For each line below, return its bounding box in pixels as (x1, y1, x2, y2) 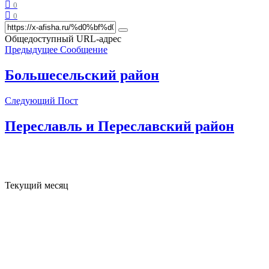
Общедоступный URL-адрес (5, 34, 121, 44)
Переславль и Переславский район (5, 118, 234, 134)
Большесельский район (5, 67, 159, 83)
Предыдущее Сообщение (5, 44, 107, 55)
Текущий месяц (5, 180, 68, 190)
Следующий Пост (5, 95, 78, 106)
